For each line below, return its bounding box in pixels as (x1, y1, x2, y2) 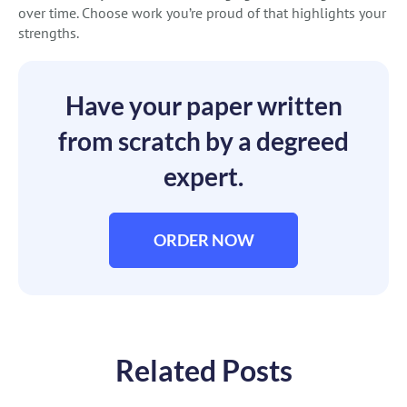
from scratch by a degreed (58, 125, 349, 157)
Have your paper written (65, 90, 342, 122)
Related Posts (114, 352, 293, 389)
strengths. (18, 24, 79, 43)
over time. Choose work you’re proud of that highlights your (18, 4, 386, 23)
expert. (164, 161, 243, 193)
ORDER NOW (153, 230, 254, 251)
